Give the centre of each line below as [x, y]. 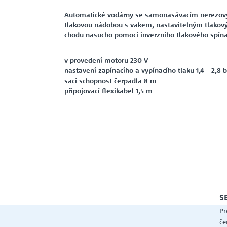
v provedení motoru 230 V [106, 61]
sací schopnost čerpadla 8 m [110, 81]
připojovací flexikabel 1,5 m [108, 91]
